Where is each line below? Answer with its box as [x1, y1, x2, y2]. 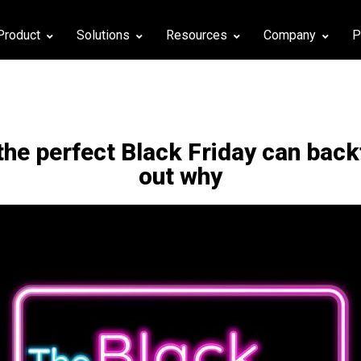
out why [139, 161, 222, 190]
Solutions [77, 27, 131, 44]
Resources [166, 27, 228, 44]
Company [263, 27, 317, 44]
